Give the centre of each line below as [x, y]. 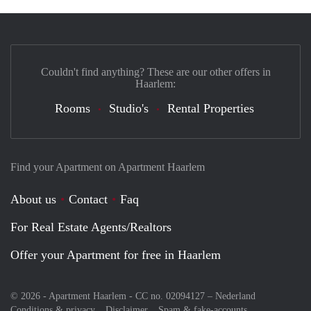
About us [33, 199]
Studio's [128, 108]
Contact [88, 199]
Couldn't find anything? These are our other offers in [155, 72]
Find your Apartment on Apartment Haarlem [108, 167]
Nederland [235, 296]
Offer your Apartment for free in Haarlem [116, 254]
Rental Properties [210, 108]
